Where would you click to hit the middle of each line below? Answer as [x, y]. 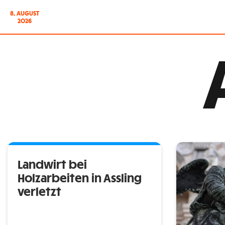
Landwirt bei [52, 165]
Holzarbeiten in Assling [80, 179]
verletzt [39, 192]
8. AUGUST [25, 13]
